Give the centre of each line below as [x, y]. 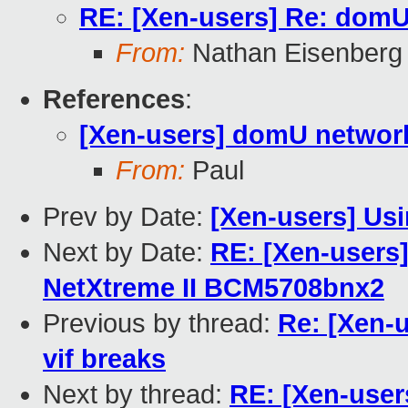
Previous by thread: [160, 324]
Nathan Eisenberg [294, 53]
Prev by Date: [127, 217]
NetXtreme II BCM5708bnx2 [214, 288]
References [114, 100]
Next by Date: [127, 253]
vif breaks [104, 359]
